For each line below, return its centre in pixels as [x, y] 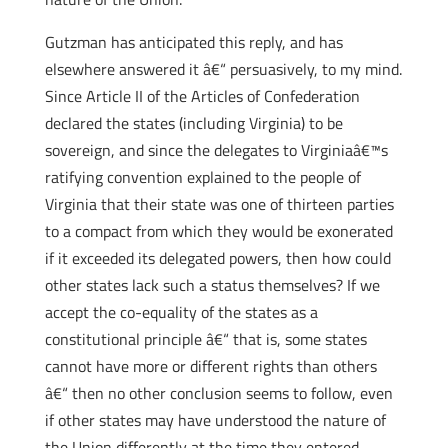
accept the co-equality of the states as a [181, 312]
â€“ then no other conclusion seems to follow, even [218, 393]
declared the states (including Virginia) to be [193, 123]
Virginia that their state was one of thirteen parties [219, 204]
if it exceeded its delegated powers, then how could [217, 258]
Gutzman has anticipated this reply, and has [193, 42]
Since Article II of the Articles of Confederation [202, 96]
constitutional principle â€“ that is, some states [205, 339]
